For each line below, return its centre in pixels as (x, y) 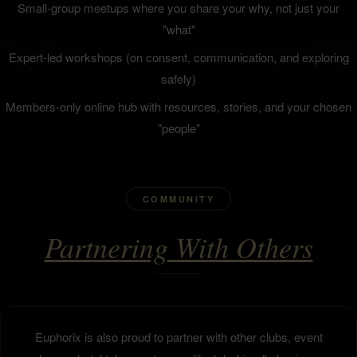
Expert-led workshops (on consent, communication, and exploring (178, 57)
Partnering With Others (178, 247)
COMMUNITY (178, 199)
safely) (178, 79)
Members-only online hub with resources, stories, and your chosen (178, 107)
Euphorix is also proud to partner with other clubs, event (178, 337)
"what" (178, 29)
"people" (178, 128)
